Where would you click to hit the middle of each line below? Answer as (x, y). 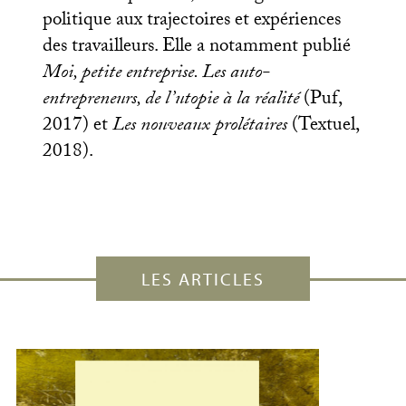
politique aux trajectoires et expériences (191, 22)
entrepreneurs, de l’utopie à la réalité (170, 101)
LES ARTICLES (203, 279)
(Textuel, (325, 127)
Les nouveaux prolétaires (202, 127)
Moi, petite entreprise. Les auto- (156, 74)
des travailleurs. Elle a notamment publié (196, 48)
